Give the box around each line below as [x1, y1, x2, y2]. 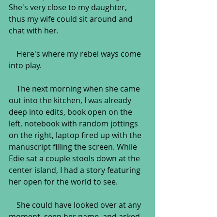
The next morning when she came [9, 83, 16, 94]
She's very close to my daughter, [9, 2, 129, 13]
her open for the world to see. [9, 176, 118, 187]
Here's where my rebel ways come [9, 48, 16, 59]
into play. [9, 60, 42, 71]
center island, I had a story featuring [9, 165, 142, 175]
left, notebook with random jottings [9, 118, 140, 129]
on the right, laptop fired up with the [9, 130, 143, 140]
